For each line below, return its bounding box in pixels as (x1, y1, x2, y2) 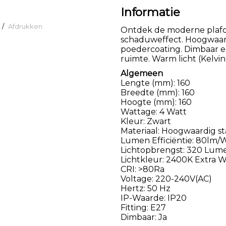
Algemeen (121, 68, 163, 78)
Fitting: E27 (121, 202, 166, 212)
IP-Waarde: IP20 (121, 193, 187, 203)
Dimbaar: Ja (121, 212, 167, 222)
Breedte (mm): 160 (121, 87, 195, 97)
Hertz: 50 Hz (121, 183, 171, 193)
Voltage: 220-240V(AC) (121, 174, 212, 184)
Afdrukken (8, 22, 42, 30)
